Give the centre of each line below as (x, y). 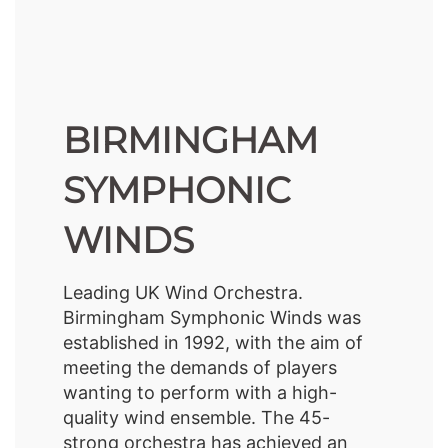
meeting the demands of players (200, 367)
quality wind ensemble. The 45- (197, 417)
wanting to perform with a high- (200, 392)
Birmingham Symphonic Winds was (212, 317)
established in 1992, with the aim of (213, 342)
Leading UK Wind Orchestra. (183, 292)
